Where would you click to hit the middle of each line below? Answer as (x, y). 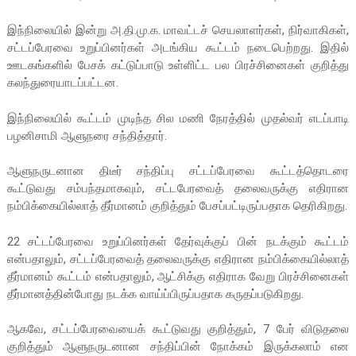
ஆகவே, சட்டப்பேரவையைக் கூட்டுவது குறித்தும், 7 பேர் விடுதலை (178, 329)
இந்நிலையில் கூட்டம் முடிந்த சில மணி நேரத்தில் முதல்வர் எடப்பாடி (178, 118)
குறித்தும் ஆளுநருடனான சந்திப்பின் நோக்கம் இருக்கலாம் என (178, 347)
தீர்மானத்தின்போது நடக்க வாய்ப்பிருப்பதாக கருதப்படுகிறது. (155, 294)
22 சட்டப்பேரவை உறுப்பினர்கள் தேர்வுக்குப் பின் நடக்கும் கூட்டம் (178, 241)
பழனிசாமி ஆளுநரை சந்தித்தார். (87, 135)
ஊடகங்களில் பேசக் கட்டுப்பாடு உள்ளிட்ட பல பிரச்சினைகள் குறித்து (178, 66)
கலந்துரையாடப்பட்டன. (62, 83)
